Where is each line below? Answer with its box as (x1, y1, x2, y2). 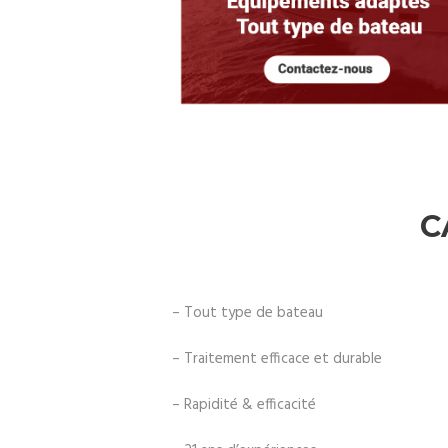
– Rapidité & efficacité (172, 392, 316, 417)
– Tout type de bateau (172, 300, 323, 325)
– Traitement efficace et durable (172, 346, 382, 371)
